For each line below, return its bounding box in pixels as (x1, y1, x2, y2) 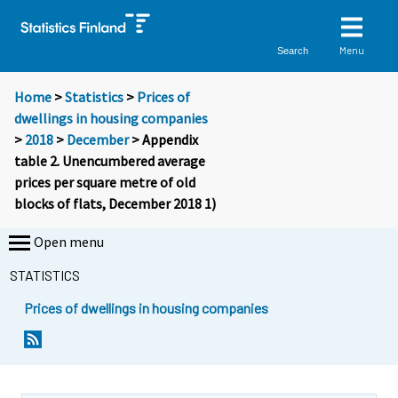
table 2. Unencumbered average (14, 152, 205, 171)
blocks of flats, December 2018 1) (14, 195, 216, 213)
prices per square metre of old (14, 173, 195, 192)
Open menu (34, 233, 104, 251)
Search (277, 44, 309, 56)
